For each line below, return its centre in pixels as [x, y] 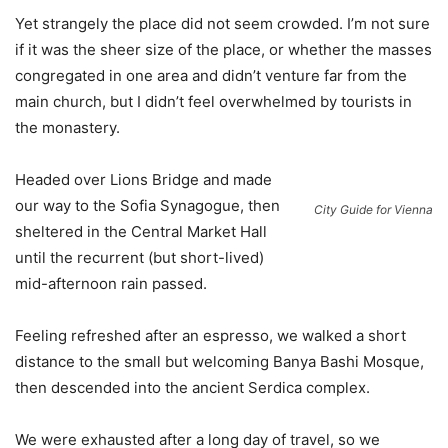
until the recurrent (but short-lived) [139, 258]
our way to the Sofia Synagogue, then [147, 206]
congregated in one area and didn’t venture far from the [211, 76]
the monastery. [67, 128]
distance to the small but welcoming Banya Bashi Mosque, [219, 362]
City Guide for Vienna [373, 209]
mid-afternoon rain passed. [111, 284]
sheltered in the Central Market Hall [141, 232]
